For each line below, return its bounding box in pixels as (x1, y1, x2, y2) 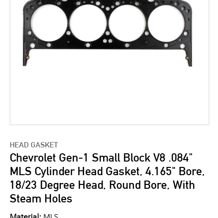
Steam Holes (10, 191, 73, 205)
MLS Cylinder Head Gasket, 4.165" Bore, (10, 164, 205, 178)
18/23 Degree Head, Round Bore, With (10, 178, 195, 192)
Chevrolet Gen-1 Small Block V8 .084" (10, 150, 193, 164)
